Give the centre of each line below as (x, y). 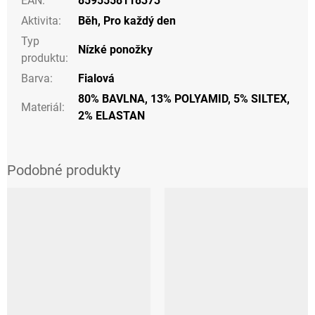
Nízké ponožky (115, 50)
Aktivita (40, 21)
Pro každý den (140, 21)
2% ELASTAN (111, 116)
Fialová (96, 79)
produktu (43, 58)
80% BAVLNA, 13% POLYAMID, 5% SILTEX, (184, 99)
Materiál (41, 108)
